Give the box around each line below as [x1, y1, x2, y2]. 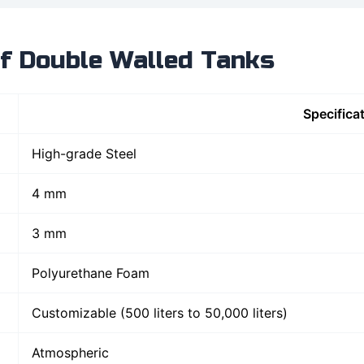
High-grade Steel [32, 145, 136, 162]
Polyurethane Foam [32, 264, 149, 281]
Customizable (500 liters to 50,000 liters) [32, 304, 288, 321]
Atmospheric [32, 344, 109, 361]
